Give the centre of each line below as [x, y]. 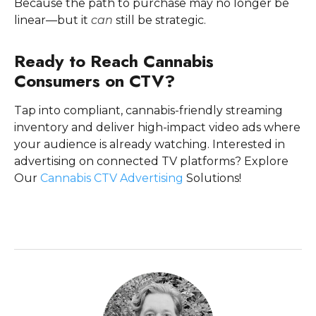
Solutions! [212, 178]
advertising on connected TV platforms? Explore [151, 162]
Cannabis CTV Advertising [112, 178]
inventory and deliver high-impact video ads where [157, 128]
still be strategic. [159, 20]
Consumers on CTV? [95, 81]
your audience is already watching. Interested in [150, 145]
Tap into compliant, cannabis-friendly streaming [148, 111]
